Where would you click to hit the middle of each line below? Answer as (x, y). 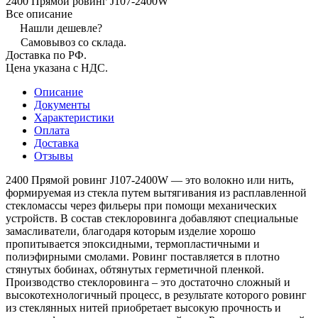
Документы (62, 104)
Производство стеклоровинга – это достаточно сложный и (148, 282)
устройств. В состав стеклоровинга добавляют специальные (152, 218)
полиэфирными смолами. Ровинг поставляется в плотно (143, 256)
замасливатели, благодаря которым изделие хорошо (131, 231)
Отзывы (54, 155)
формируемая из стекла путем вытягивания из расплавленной (156, 192)
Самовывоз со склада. (73, 42)
